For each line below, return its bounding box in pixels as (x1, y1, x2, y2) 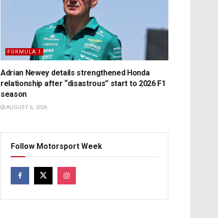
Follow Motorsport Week (11, 141, 102, 151)
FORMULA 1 (7, 48, 41, 55)
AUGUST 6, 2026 (5, 104, 47, 110)
